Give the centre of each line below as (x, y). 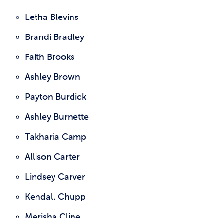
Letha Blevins (52, 17)
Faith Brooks (50, 57)
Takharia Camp (55, 137)
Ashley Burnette (57, 117)
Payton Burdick (55, 97)
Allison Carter (52, 157)
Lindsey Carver (55, 177)
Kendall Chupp (55, 197)
